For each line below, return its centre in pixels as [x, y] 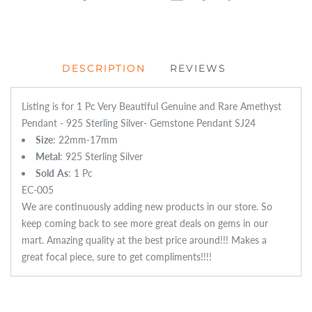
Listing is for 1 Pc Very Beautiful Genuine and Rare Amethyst [151, 107]
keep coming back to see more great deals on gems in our [145, 224]
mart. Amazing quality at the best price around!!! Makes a [144, 240]
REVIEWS [198, 69]
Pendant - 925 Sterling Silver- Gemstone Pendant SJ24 [139, 123]
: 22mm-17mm [85, 140]
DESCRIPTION [103, 69]
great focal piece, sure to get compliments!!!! [118, 257]
